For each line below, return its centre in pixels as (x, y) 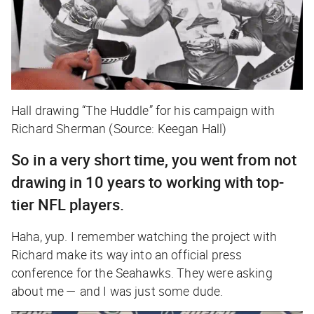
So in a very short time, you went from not (154, 159)
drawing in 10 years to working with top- (148, 182)
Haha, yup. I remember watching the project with (144, 236)
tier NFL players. (68, 204)
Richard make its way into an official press (127, 254)
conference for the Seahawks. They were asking (142, 272)
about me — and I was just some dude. (117, 291)
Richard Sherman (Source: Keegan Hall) (119, 128)
